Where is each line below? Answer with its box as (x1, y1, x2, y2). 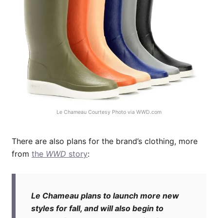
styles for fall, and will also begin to (31, 203, 163, 214)
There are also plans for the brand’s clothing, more (12, 136, 198, 146)
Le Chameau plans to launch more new (31, 191, 179, 201)
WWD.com (136, 109, 162, 116)
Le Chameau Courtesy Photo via (56, 109, 136, 116)
